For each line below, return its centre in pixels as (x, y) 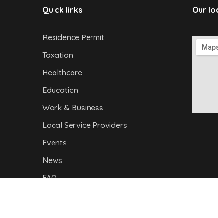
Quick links (62, 9)
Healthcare (62, 72)
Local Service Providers (84, 125)
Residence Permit (73, 37)
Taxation (57, 55)
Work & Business (73, 107)
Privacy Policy (58, 201)
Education (60, 90)
